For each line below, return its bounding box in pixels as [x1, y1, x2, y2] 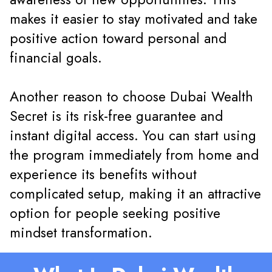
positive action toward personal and [10, 29, 226, 49]
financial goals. [10, 48, 102, 69]
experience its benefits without [10, 165, 197, 185]
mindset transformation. [10, 223, 152, 243]
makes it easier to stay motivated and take [10, 9, 257, 30]
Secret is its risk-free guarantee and [10, 106, 223, 127]
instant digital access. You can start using [10, 126, 256, 146]
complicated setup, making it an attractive [10, 184, 261, 205]
